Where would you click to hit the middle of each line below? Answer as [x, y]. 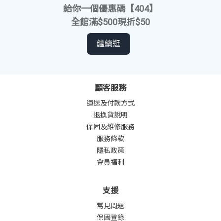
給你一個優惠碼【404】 [110, 9]
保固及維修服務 [110, 127]
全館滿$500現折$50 [110, 22]
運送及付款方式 [110, 103]
